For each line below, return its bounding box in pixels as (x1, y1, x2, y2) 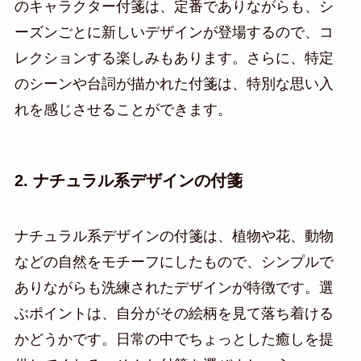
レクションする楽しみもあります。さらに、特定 (14, 49, 334, 66)
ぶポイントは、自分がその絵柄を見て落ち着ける (14, 305, 334, 322)
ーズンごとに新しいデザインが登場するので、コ (14, 23, 334, 40)
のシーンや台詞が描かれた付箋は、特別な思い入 (14, 75, 334, 92)
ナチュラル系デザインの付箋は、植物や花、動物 (14, 228, 334, 245)
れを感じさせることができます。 (14, 101, 232, 118)
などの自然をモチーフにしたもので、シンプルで (14, 254, 334, 271)
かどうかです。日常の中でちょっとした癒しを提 (14, 331, 334, 348)
